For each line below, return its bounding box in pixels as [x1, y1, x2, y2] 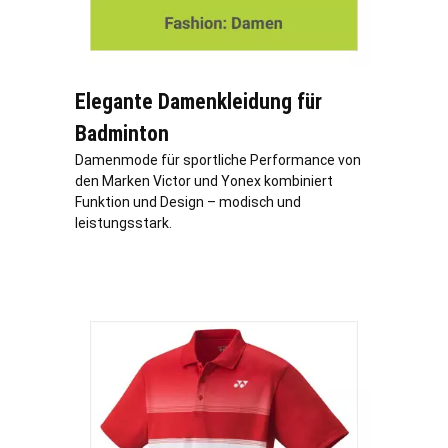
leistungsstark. [75, 215, 172, 232]
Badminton [75, 121, 169, 147]
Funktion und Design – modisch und [75, 194, 301, 211]
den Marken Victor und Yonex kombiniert [75, 173, 333, 190]
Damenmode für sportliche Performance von [75, 152, 361, 169]
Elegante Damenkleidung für [75, 89, 322, 115]
